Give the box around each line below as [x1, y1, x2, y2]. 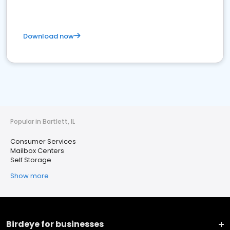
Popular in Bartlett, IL [10, 117, 75, 126]
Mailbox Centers [10, 146, 64, 156]
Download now [23, 31, 74, 41]
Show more [10, 171, 49, 181]
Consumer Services [10, 137, 76, 146]
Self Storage [10, 155, 51, 165]
